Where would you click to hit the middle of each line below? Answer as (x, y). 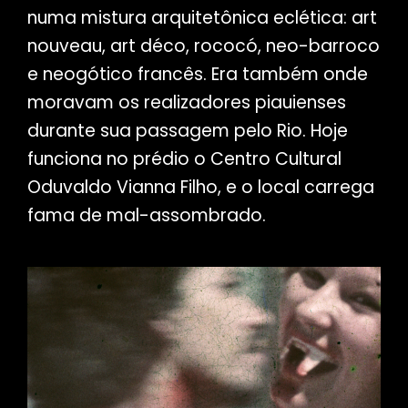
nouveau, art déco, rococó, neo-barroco (203, 46)
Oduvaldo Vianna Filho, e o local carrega (200, 188)
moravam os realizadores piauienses (186, 103)
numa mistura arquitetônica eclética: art (202, 18)
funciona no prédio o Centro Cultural (184, 159)
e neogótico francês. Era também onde (197, 75)
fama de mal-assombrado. (146, 216)
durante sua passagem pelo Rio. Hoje (187, 131)
